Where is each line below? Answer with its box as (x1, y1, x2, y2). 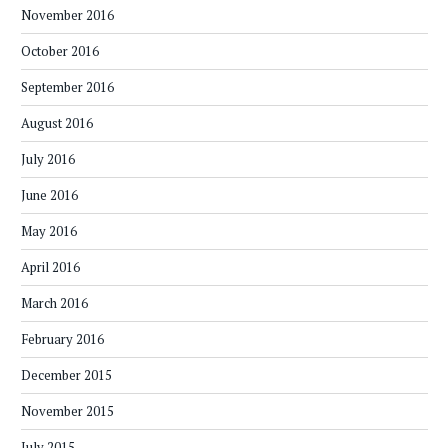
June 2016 (21, 185, 78, 204)
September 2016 (21, 77, 114, 96)
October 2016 (21, 41, 99, 60)
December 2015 (21, 365, 112, 384)
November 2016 (21, 5, 114, 24)
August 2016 (21, 113, 93, 132)
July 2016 (21, 149, 75, 168)
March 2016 (21, 293, 88, 312)
